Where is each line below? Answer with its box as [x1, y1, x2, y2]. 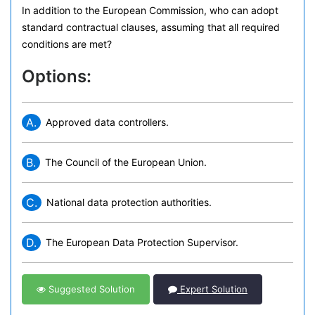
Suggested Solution [46, 283, 135, 295]
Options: [22, 66, 91, 86]
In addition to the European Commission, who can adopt [22, 4, 278, 16]
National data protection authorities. [46, 196, 212, 208]
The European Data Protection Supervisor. [46, 236, 238, 248]
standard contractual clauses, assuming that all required [22, 21, 280, 33]
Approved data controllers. [46, 116, 169, 128]
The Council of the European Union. [45, 156, 207, 168]
